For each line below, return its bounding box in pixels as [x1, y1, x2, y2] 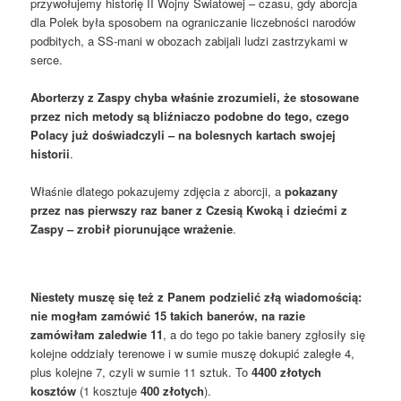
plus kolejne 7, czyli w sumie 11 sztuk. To [30, 363, 249, 381]
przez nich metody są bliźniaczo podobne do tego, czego [30, 107, 350, 125]
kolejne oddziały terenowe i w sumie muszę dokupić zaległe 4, [30, 345, 355, 363]
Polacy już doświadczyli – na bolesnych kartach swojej [30, 126, 337, 144]
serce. [30, 50, 67, 68]
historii [30, 145, 71, 163]
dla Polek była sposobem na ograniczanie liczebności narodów [30, 13, 356, 30]
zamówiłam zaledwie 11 [30, 326, 164, 344]
